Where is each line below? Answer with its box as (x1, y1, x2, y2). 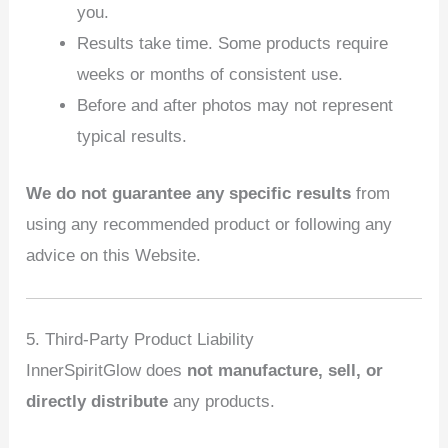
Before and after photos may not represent (77, 96, 394, 116)
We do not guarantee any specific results (26, 183, 352, 203)
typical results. (77, 127, 188, 147)
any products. (168, 392, 276, 412)
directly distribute (26, 392, 169, 412)
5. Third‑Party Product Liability (26, 330, 255, 350)
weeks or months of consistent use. (77, 65, 344, 85)
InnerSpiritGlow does (26, 361, 188, 381)
